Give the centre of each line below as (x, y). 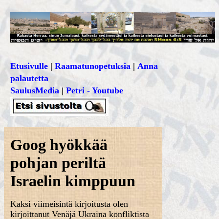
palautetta (30, 78)
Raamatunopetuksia (93, 66)
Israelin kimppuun (73, 181)
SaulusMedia (35, 90)
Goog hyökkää (59, 145)
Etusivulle (29, 66)
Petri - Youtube (95, 90)
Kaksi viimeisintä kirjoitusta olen (69, 204)
